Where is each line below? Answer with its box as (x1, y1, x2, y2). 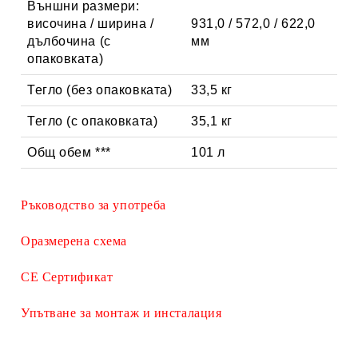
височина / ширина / (27, 16, 154, 30)
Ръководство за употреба (21, 197, 166, 212)
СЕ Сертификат (21, 269, 113, 284)
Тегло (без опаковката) (27, 82, 173, 97)
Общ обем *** (27, 145, 111, 159)
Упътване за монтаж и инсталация (21, 305, 222, 320)
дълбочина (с (27, 34, 111, 48)
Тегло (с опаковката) (27, 113, 158, 128)
